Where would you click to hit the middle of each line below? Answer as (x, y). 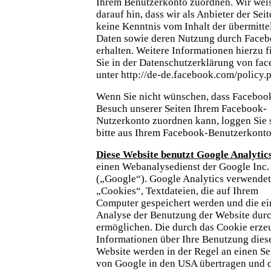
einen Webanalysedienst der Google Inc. (183, 166)
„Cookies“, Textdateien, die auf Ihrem (177, 191)
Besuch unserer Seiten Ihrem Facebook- (181, 108)
